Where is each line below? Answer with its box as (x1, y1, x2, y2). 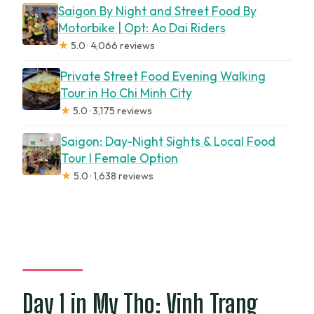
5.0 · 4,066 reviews (68, 39, 155, 53)
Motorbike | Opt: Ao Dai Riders (57, 20, 226, 36)
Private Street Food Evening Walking (60, 68, 266, 85)
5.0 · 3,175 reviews (71, 104, 153, 118)
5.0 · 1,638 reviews (71, 170, 154, 183)
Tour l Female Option (61, 150, 179, 167)
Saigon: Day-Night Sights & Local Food (61, 133, 276, 150)
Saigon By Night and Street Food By (57, 3, 257, 20)
